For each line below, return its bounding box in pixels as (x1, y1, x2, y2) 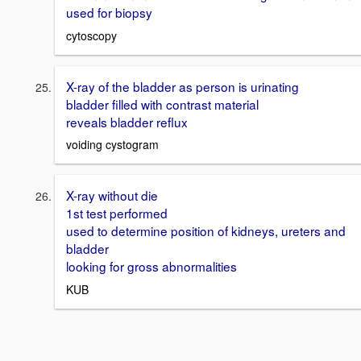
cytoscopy (66, 27, 117, 44)
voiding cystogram (66, 136, 159, 153)
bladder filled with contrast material (66, 94, 259, 113)
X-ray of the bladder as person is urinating (66, 77, 299, 95)
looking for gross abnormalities (66, 257, 237, 276)
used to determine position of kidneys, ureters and (66, 222, 346, 240)
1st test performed (66, 204, 168, 222)
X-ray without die (66, 186, 158, 205)
